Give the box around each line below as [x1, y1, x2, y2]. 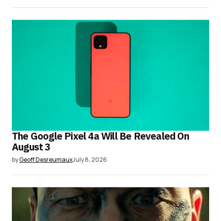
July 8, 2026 [73, 155, 107, 164]
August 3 [12, 140, 51, 154]
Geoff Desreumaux [19, 155, 73, 164]
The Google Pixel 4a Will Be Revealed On [12, 129, 189, 143]
